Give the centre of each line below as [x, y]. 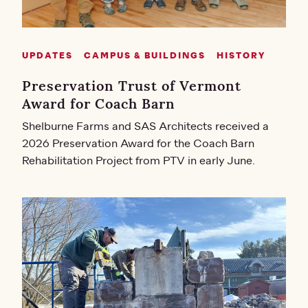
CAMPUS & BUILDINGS [145, 56]
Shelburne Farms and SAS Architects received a [145, 126]
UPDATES [47, 56]
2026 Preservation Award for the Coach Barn [138, 143]
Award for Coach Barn [99, 103]
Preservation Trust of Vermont [132, 85]
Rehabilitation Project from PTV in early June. [139, 161]
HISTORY [241, 56]
